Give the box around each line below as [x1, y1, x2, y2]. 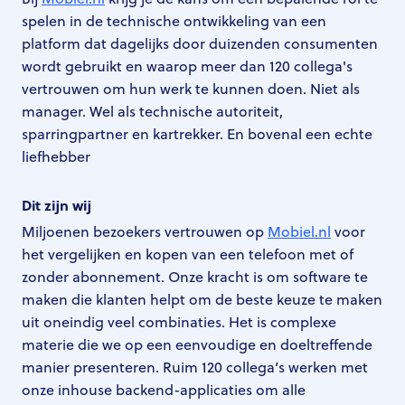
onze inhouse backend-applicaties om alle [22, 380, 306, 400]
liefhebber [22, 146, 90, 167]
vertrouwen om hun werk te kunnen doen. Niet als [22, 79, 360, 99]
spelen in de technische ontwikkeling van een [22, 11, 326, 32]
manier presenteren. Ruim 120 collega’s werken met [22, 357, 368, 378]
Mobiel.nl [268, 221, 331, 242]
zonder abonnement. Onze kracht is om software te [22, 267, 368, 287]
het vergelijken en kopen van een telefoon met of [22, 244, 353, 265]
